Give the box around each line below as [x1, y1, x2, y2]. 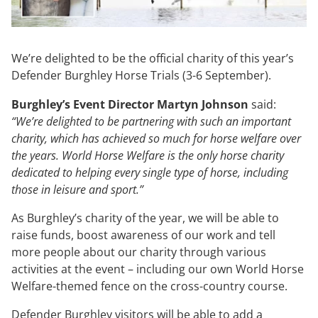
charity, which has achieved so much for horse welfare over [11, 130, 301, 146]
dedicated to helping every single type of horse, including [11, 164, 288, 180]
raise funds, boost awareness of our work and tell [11, 226, 275, 243]
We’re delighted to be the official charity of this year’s [11, 50, 294, 67]
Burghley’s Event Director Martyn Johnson [11, 96, 248, 112]
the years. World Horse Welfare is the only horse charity [11, 147, 284, 163]
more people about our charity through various [11, 243, 266, 260]
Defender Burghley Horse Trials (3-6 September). [11, 67, 271, 84]
